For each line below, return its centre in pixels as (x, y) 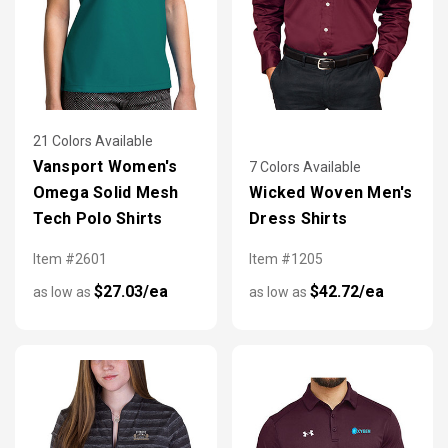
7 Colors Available (305, 167)
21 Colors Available (92, 141)
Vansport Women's (105, 167)
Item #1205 (286, 259)
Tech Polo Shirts (97, 219)
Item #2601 (69, 259)
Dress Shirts (298, 219)
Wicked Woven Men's (331, 193)
